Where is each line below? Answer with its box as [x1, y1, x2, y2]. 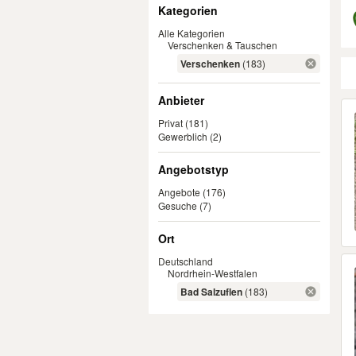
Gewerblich [158, 130, 207, 143]
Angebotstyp [158, 161, 229, 177]
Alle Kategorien [158, 26, 225, 40]
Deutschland [158, 254, 213, 268]
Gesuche [158, 199, 197, 212]
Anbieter [158, 92, 204, 108]
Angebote [158, 185, 200, 199]
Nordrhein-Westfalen [168, 266, 257, 280]
